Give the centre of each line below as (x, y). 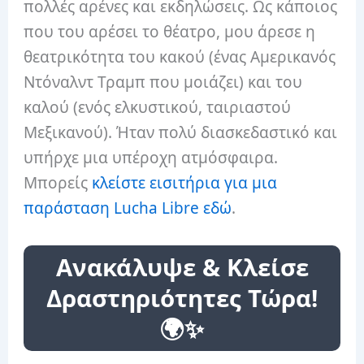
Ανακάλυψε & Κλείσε (182, 267)
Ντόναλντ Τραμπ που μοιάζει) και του (163, 82)
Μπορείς (58, 182)
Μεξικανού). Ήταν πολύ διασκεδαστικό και (181, 132)
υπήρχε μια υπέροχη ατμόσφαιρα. (151, 157)
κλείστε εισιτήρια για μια (185, 182)
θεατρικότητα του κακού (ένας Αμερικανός (180, 56)
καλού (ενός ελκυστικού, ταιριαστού (158, 107)
